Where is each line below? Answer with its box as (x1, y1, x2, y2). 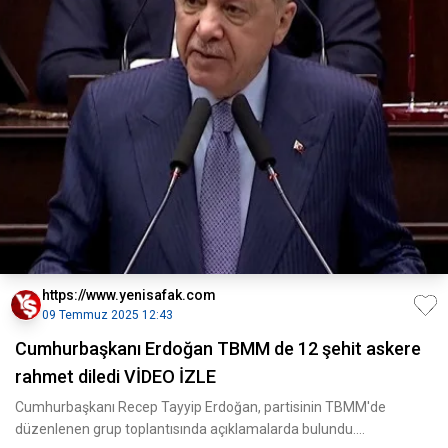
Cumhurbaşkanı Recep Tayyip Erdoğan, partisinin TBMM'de (15, 399, 386, 415)
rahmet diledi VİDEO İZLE (15, 366, 216, 387)
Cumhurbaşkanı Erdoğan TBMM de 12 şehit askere (15, 338, 421, 359)
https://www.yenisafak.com (42, 287, 216, 303)
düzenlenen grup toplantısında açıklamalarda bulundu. (15, 421, 356, 437)
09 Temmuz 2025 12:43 (42, 308, 173, 322)
